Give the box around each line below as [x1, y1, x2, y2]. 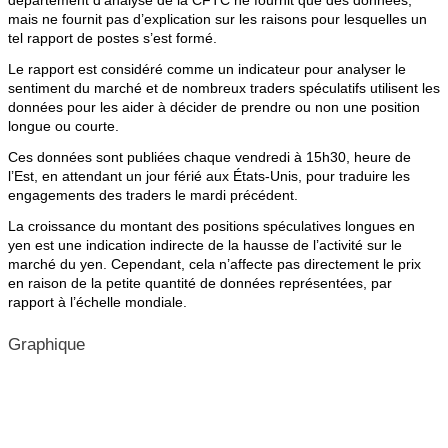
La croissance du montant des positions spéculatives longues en [8, 218, 415, 234]
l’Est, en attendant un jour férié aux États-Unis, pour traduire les [8, 168, 410, 184]
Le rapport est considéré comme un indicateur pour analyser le [8, 61, 406, 77]
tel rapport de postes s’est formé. [8, 30, 217, 46]
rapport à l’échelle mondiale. [8, 294, 187, 310]
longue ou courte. [8, 118, 119, 134]
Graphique [8, 335, 85, 354]
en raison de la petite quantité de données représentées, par [8, 275, 392, 291]
